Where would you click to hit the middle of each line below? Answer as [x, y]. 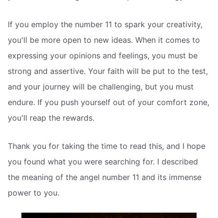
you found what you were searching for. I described [103, 161]
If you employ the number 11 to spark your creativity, [105, 24]
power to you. [34, 192]
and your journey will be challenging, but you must [101, 87]
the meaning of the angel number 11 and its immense [105, 177]
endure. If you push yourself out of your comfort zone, [109, 102]
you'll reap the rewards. [51, 118]
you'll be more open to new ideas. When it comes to [104, 40]
